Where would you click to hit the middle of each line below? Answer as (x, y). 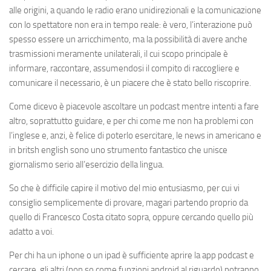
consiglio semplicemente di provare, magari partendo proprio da (129, 203)
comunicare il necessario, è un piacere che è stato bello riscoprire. (130, 83)
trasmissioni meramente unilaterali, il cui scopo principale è (119, 54)
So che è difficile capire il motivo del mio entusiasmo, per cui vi (124, 188)
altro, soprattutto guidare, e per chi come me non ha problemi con (131, 121)
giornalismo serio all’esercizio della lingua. (87, 165)
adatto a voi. (31, 232)
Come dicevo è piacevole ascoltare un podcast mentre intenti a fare (134, 106)
